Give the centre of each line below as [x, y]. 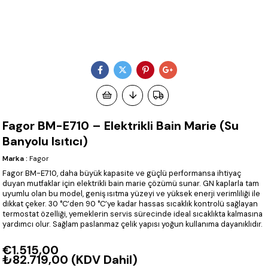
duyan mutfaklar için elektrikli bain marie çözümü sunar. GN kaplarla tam [131, 184]
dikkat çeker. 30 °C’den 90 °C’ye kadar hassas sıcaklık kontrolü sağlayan [130, 204]
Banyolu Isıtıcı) [45, 141]
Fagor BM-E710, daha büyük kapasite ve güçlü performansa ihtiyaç [122, 173]
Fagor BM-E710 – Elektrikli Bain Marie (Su [121, 126]
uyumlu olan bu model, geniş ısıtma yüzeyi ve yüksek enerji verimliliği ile [132, 194]
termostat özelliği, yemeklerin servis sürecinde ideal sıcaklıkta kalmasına [133, 214]
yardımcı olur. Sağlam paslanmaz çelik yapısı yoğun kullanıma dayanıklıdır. [133, 224]
